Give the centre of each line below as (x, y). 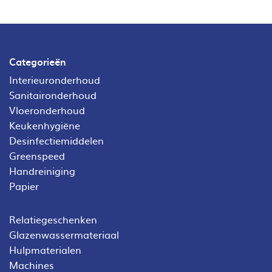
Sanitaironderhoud (53, 94)
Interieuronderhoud (55, 79)
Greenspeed (37, 155)
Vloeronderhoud (47, 110)
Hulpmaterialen (45, 249)
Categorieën (38, 61)
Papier (24, 185)
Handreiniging (42, 170)
